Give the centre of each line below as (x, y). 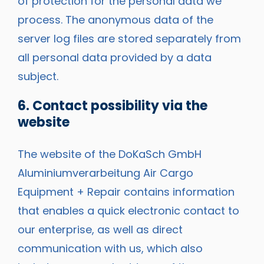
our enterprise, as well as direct (100, 230)
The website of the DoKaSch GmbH (110, 154)
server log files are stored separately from (129, 38)
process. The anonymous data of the (115, 19)
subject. (38, 76)
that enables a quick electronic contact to (128, 211)
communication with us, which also (110, 249)
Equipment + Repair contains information (126, 192)
